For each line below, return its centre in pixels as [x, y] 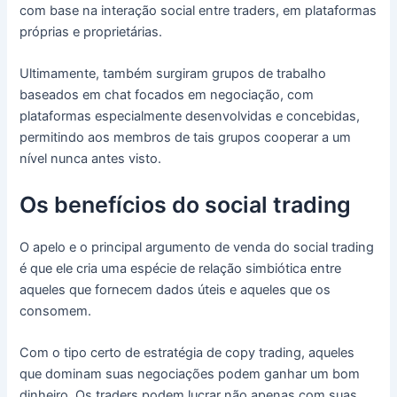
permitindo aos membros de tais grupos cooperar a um [186, 138]
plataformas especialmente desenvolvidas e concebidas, [190, 117]
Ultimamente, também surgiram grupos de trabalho [173, 74]
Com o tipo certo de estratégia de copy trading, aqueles [187, 352]
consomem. [56, 311]
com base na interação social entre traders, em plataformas [198, 10]
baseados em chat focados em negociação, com [167, 95]
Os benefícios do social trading [186, 204]
